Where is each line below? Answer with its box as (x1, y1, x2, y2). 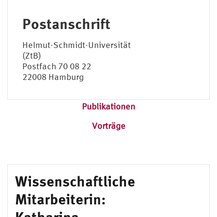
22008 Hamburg (22, 71, 84, 82)
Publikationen (82, 101, 135, 111)
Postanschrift (22, 15, 110, 32)
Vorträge (92, 120, 125, 131)
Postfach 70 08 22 (22, 61, 91, 71)
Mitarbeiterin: (15, 190, 106, 207)
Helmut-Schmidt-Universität (22, 39, 131, 50)
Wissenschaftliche (15, 172, 135, 189)
